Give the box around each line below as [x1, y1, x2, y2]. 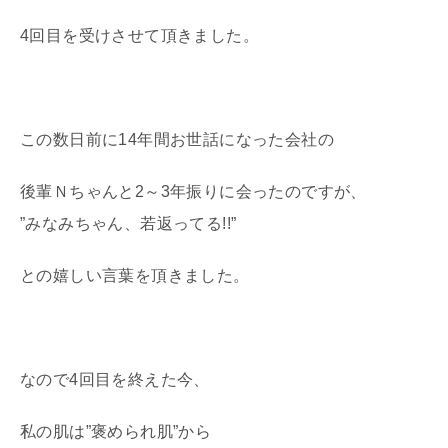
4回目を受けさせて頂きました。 [20, 26, 259, 44]
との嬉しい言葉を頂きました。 [20, 266, 250, 284]
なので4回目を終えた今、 [20, 370, 210, 388]
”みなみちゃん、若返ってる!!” [20, 214, 237, 232]
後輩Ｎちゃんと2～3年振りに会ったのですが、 [20, 182, 367, 200]
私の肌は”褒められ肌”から [20, 422, 212, 440]
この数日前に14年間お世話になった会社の [20, 130, 334, 148]
